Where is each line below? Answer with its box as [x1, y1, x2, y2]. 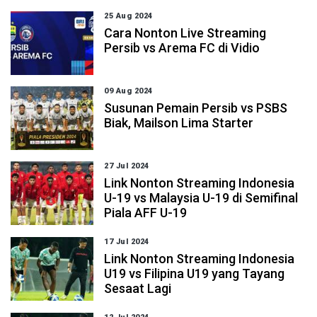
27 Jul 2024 [104, 161, 149, 171]
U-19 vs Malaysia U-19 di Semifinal [104, 190, 299, 205]
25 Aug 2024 [104, 11, 153, 21]
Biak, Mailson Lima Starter [104, 115, 254, 130]
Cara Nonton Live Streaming [104, 25, 267, 40]
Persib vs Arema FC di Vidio [104, 40, 260, 55]
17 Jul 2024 [104, 237, 149, 246]
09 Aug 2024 [104, 86, 153, 96]
